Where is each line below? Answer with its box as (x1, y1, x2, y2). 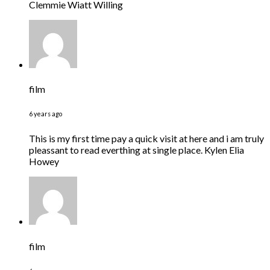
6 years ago (29, 110, 62, 118)
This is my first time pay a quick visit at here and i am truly (29, 133, 264, 145)
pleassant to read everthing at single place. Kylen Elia (29, 144, 244, 156)
